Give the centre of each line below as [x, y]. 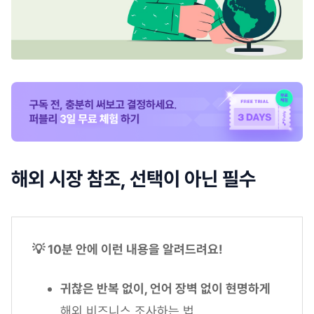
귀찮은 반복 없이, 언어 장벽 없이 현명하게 [165, 289]
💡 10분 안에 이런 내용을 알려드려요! [128, 250]
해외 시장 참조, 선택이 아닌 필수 [134, 179]
